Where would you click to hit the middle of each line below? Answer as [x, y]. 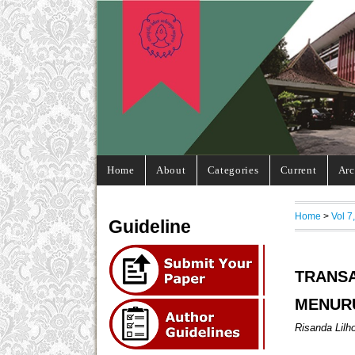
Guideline [150, 227]
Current [298, 170]
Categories [233, 170]
